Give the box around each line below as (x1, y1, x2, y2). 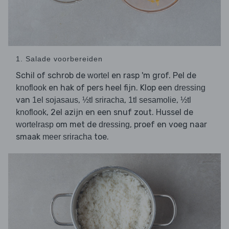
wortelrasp (16, 120, 54, 129)
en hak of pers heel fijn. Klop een (47, 82, 174, 93)
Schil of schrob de (16, 70, 87, 80)
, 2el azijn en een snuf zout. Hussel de (47, 107, 193, 117)
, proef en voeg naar (130, 119, 207, 129)
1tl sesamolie (128, 95, 176, 104)
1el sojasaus (32, 95, 78, 104)
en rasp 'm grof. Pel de (109, 70, 196, 80)
